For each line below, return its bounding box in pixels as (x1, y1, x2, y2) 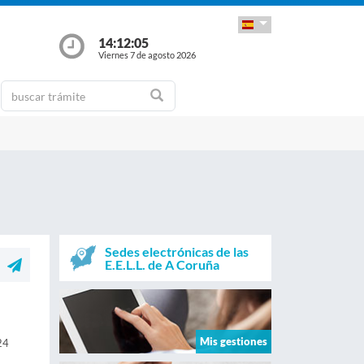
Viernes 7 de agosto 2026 (97, 49, 196, 60)
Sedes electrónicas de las (104, 243, 249, 259)
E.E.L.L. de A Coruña (104, 256, 219, 272)
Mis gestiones (200, 334, 267, 348)
